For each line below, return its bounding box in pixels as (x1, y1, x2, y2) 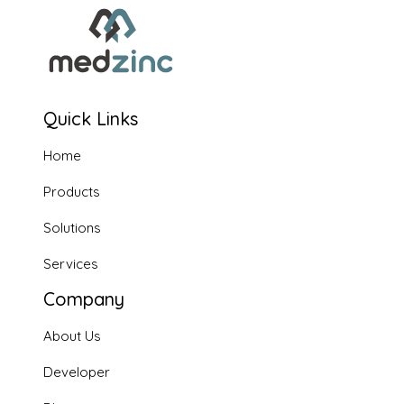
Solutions (43, 219, 101, 237)
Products (43, 183, 100, 201)
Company (43, 288, 124, 311)
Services (43, 255, 98, 273)
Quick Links (43, 107, 138, 131)
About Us (43, 327, 101, 345)
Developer (43, 363, 110, 381)
